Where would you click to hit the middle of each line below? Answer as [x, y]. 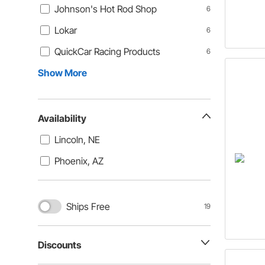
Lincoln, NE [77, 140]
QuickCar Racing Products [107, 51]
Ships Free [88, 206]
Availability [62, 118]
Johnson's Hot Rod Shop [106, 9]
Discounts [59, 245]
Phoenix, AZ [79, 161]
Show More [62, 73]
